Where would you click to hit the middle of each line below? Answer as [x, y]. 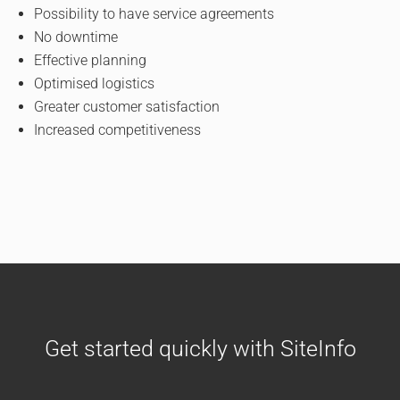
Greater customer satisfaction [127, 107]
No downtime [76, 37]
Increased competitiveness [118, 130]
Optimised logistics [95, 83]
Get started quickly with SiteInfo [200, 349]
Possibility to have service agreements [154, 14]
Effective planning [91, 60]
